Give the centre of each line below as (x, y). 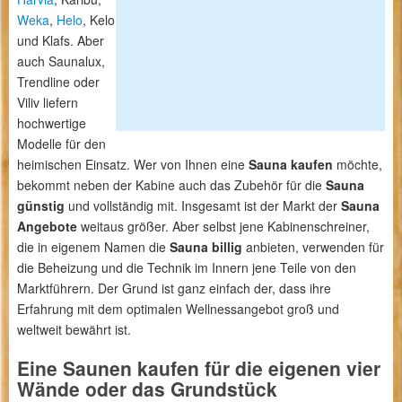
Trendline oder (58, 82)
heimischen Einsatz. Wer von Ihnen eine (132, 164)
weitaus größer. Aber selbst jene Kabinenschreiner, (223, 226)
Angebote (47, 226)
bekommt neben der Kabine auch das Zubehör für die (171, 185)
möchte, (357, 164)
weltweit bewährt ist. (74, 329)
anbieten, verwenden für (313, 247)
